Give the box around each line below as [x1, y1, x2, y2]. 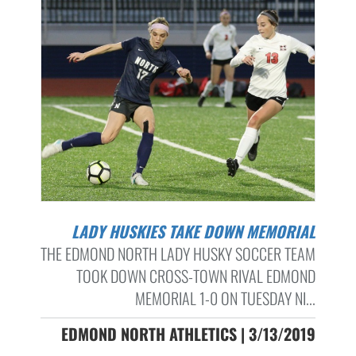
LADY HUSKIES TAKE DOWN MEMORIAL [78, 219, 315, 243]
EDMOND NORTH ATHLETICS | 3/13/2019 [60, 321, 315, 346]
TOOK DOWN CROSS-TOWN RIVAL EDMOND [75, 263, 315, 288]
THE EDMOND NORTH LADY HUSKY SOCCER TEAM [40, 241, 315, 265]
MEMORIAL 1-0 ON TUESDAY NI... [134, 285, 315, 310]
